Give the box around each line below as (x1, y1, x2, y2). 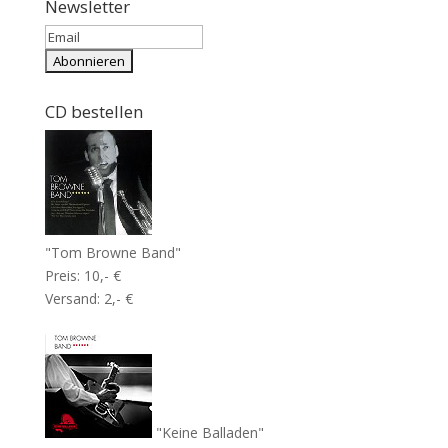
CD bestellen (44, 100, 143, 124)
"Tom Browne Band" (44, 243, 181, 263)
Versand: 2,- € (44, 289, 133, 309)
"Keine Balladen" (151, 423, 264, 443)
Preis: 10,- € (44, 266, 121, 286)
